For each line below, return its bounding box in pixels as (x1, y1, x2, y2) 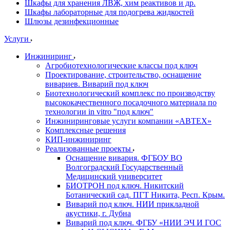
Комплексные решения (45, 126, 126, 135)
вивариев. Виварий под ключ (45, 80, 148, 88)
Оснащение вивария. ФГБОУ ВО (66, 154, 182, 162)
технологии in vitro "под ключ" (45, 107, 154, 116)
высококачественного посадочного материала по (45, 98, 217, 107)
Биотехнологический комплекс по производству (45, 89, 215, 98)
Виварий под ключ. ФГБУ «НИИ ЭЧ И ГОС (66, 218, 221, 227)
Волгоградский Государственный (66, 163, 183, 171)
